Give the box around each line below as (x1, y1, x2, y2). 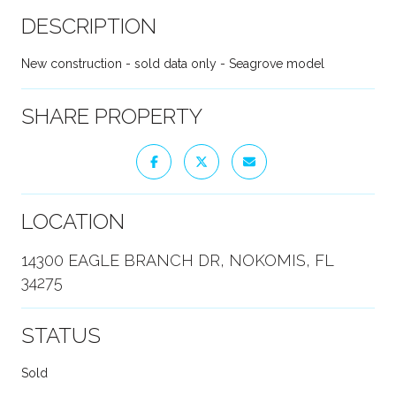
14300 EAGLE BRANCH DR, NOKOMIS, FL (21, 250, 333, 270)
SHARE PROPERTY (21, 103, 202, 129)
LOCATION (21, 208, 125, 234)
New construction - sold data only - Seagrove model (21, 56, 324, 71)
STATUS (21, 322, 101, 348)
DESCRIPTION (21, 12, 156, 39)
